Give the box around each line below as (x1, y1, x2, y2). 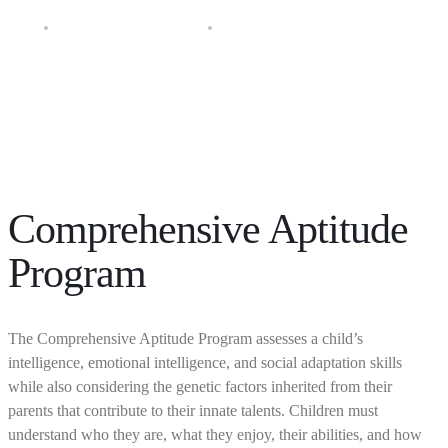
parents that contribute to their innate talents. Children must (8, 402, 378, 419)
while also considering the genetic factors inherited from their (8, 378, 392, 395)
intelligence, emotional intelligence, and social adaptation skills (8, 354, 402, 371)
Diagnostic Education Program (59, 21, 198, 35)
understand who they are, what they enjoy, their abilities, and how (8, 426, 422, 443)
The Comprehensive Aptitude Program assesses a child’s (8, 330, 363, 347)
